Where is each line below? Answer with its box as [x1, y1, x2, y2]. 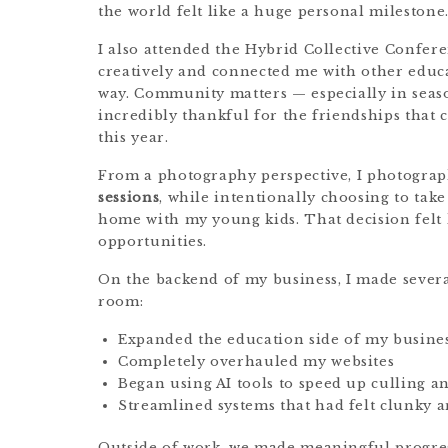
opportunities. [98, 233, 208, 250]
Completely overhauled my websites [118, 353, 395, 370]
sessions [98, 189, 160, 206]
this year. [98, 129, 169, 146]
